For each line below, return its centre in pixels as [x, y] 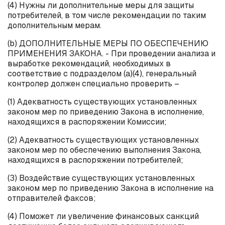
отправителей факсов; [52, 198]
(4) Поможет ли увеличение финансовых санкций [103, 216]
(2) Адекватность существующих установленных [103, 140]
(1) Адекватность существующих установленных [102, 101]
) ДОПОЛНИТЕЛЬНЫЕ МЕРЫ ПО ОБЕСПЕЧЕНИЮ [111, 43]
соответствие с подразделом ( [67, 73]
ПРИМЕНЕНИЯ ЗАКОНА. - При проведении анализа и [111, 53]
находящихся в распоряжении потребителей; [95, 160]
